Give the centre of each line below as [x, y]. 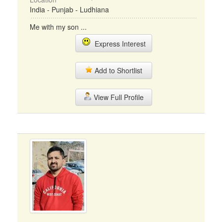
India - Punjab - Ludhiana [69, 9]
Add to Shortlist [117, 70]
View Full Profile [117, 97]
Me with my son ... [58, 27]
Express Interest [118, 44]
